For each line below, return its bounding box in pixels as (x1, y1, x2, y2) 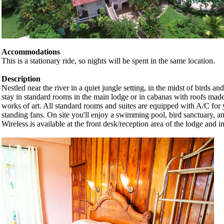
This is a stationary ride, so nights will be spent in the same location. (1, 56, 215, 65)
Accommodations (1, 47, 60, 56)
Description (1, 74, 40, 83)
